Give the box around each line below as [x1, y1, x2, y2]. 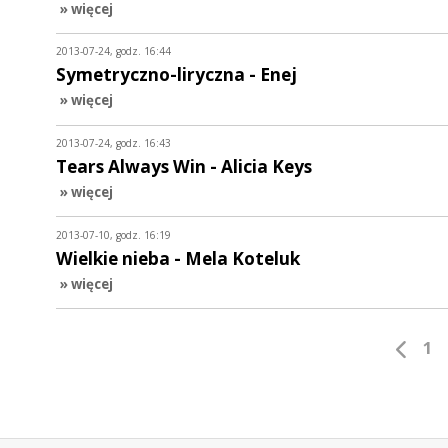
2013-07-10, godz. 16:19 [56, 227, 171, 242]
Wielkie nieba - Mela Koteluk [56, 246, 300, 270]
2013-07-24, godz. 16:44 [56, 44, 171, 59]
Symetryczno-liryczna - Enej [56, 63, 297, 87]
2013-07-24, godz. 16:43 [56, 135, 171, 150]
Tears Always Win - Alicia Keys [56, 154, 312, 178]
